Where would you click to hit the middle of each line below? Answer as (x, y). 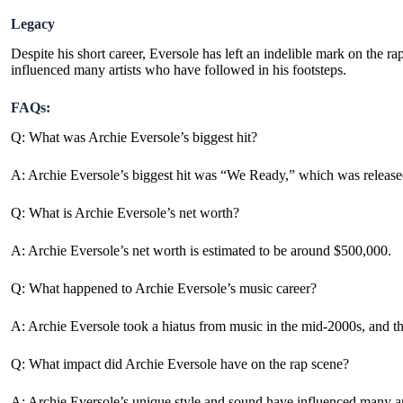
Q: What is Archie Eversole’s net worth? (125, 212)
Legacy (33, 23)
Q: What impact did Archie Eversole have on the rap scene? (180, 363)
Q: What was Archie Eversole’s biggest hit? (134, 137)
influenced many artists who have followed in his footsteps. (179, 69)
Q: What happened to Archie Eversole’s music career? (164, 288)
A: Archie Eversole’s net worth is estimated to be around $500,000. (201, 250)
